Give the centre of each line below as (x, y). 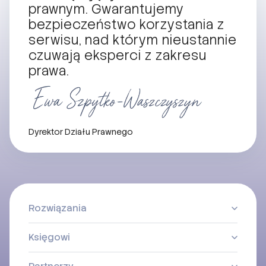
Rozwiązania (58, 208)
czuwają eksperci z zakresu (118, 55)
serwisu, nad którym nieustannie (133, 40)
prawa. (49, 71)
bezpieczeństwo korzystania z (126, 24)
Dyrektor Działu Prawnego (81, 132)
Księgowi (49, 237)
